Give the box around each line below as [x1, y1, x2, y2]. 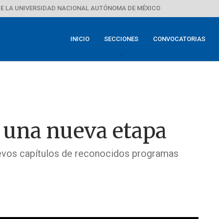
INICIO [70, 35, 89, 43]
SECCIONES [104, 35, 138, 43]
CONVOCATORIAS [153, 35, 205, 43]
